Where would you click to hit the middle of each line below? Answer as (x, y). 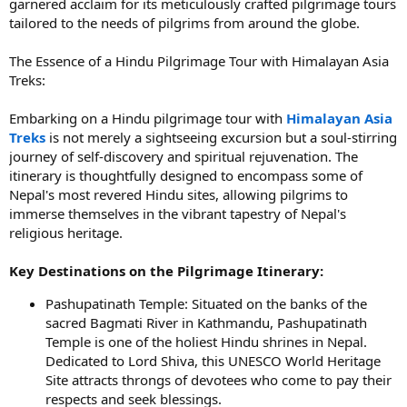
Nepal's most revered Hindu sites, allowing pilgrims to (179, 194)
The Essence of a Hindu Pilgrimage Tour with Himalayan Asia (199, 61)
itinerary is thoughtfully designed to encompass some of (186, 175)
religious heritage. (66, 233)
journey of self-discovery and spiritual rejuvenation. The (184, 156)
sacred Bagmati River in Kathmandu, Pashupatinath (206, 323)
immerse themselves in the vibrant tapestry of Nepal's (178, 213)
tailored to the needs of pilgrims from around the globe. (184, 23)
